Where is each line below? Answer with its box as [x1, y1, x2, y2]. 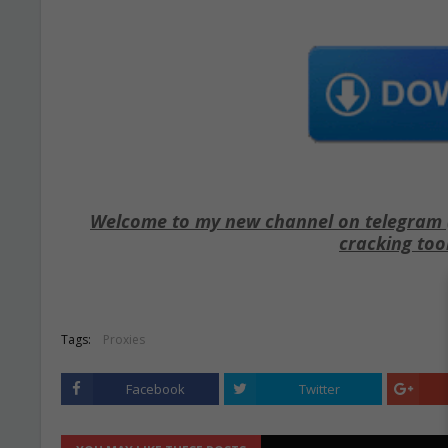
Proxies [102, 331, 145, 348]
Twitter [298, 380, 340, 398]
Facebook [126, 380, 186, 398]
